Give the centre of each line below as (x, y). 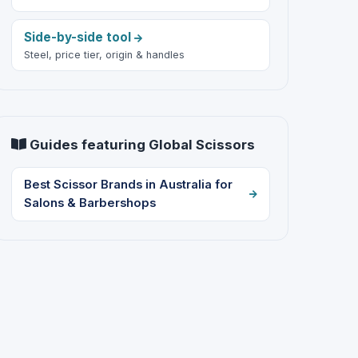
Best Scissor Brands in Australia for (128, 184)
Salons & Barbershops (89, 203)
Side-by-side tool (79, 37)
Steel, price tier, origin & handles (104, 54)
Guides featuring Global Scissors (141, 145)
